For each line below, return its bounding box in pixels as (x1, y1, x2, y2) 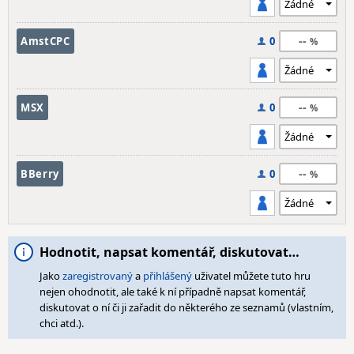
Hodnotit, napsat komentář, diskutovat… (40, 243, 299, 261)
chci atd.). (40, 316, 84, 330)
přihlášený (143, 269, 192, 283)
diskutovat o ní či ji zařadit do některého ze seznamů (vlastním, (40, 300, 333, 314)
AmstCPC (21, 34, 70, 48)
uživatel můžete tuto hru (192, 269, 311, 283)
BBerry (21, 167, 59, 181)
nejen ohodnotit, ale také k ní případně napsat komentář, (40, 284, 306, 299)
